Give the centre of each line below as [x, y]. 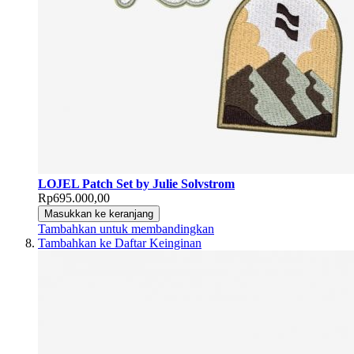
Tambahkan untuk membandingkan [126, 229]
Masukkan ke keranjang [99, 214]
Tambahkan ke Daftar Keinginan [120, 243]
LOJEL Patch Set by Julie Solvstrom [136, 184]
